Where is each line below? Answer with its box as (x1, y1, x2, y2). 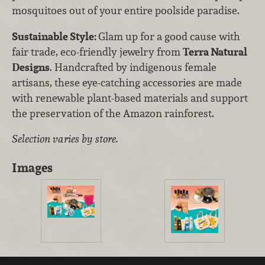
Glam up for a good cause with (98, 29, 240, 43)
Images (12, 159, 53, 176)
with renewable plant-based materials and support (12, 91, 248, 105)
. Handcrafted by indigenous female (50, 60, 216, 74)
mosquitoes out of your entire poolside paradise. (12, 3, 240, 17)
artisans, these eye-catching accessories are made (12, 75, 242, 89)
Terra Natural (183, 44, 247, 59)
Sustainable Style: (12, 29, 98, 43)
